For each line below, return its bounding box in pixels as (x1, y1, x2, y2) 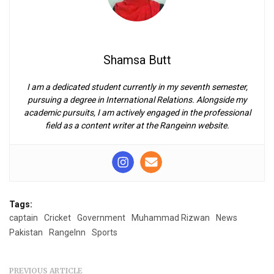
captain (9, 212, 38, 223)
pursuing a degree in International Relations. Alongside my (27, 94, 247, 105)
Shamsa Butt (103, 52, 171, 67)
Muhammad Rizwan (131, 212, 210, 223)
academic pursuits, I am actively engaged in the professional (23, 107, 251, 117)
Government (77, 212, 125, 223)
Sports (92, 227, 117, 237)
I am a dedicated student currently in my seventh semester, (26, 81, 248, 92)
